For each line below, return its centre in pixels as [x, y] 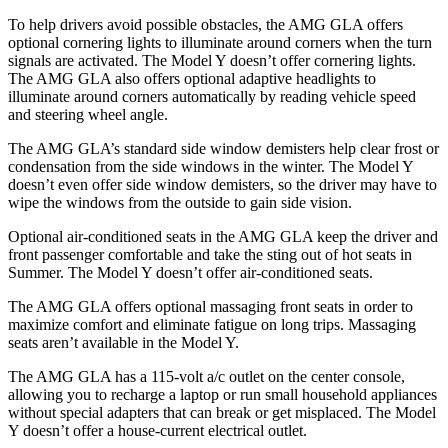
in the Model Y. [190, 342]
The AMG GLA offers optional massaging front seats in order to [210, 306]
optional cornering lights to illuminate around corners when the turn [220, 42]
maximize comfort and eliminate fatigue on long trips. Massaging [212, 324]
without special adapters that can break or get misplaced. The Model [222, 412]
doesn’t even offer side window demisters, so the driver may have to [222, 184]
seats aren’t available [75, 342]
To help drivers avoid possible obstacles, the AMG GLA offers [205, 24]
